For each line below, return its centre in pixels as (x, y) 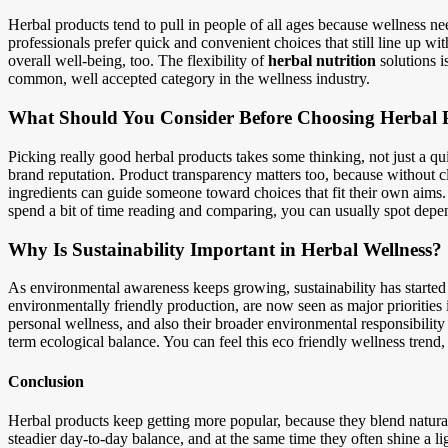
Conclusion (46, 381)
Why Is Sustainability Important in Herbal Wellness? (225, 249)
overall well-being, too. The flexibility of (138, 61)
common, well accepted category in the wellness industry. (189, 79)
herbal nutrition (322, 61)
